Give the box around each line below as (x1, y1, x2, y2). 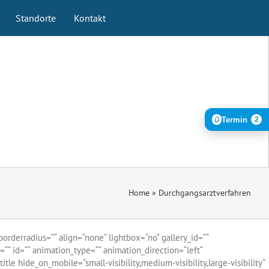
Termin (222, 115, 247, 124)
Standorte (15, 12, 56, 24)
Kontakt (73, 12, 106, 24)
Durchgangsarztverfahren (159, 187, 251, 198)
